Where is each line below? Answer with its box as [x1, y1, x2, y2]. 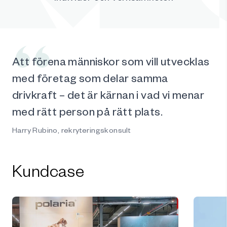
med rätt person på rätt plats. [12, 104, 163, 118]
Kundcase [12, 160, 85, 180]
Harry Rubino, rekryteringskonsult [12, 125, 131, 134]
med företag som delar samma [12, 71, 168, 85]
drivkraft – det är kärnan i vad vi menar [12, 88, 204, 101]
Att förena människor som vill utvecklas [12, 54, 210, 68]
